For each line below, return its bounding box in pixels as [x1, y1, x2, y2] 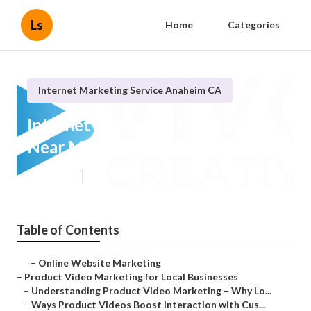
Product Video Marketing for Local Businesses [24, 271, 238, 283]
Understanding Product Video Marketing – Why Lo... [31, 285, 271, 297]
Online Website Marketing [38, 257, 161, 269]
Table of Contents [17, 222, 119, 238]
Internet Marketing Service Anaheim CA [38, 84, 221, 96]
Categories [228, 19, 280, 31]
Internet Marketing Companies [27, 115, 260, 135]
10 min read [90, 171, 134, 182]
